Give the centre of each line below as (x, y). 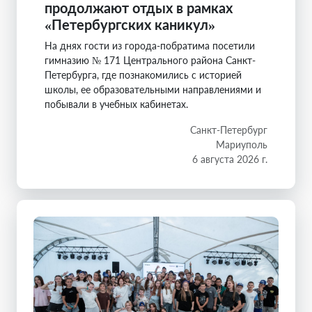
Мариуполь (242, 145)
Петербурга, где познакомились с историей (143, 75)
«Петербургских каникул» (130, 25)
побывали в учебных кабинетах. (116, 104)
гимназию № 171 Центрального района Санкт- (150, 61)
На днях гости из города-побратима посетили (150, 46)
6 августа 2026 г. (230, 159)
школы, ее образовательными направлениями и (153, 90)
